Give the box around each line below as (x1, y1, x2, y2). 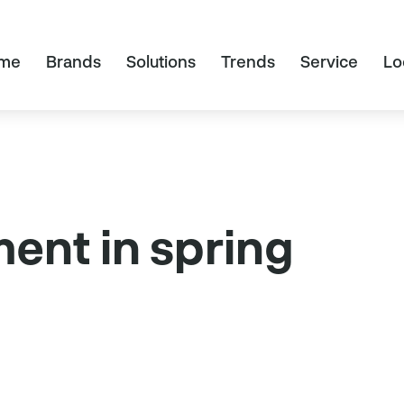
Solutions (125, 51, 196, 71)
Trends (220, 51, 275, 71)
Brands (45, 51, 101, 71)
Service (299, 51, 358, 71)
